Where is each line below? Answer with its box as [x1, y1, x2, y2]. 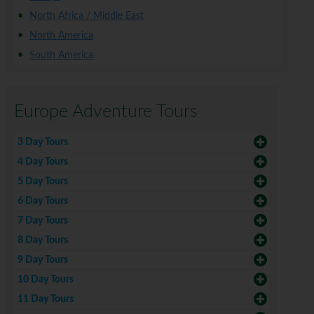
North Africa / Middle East [29, 11, 144, 22]
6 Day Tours [18, 196, 68, 207]
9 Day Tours [18, 255, 68, 266]
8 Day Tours [18, 235, 68, 246]
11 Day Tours [18, 294, 74, 305]
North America [29, 31, 93, 41]
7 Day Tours [18, 216, 68, 226]
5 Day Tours [18, 177, 68, 187]
